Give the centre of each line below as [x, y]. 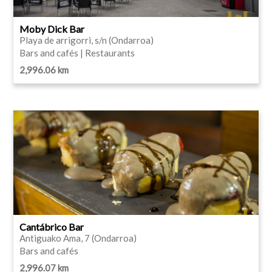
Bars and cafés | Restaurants [77, 53]
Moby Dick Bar [52, 29]
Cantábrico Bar [52, 226]
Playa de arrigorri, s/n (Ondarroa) [87, 40]
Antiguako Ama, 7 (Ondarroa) [78, 238]
